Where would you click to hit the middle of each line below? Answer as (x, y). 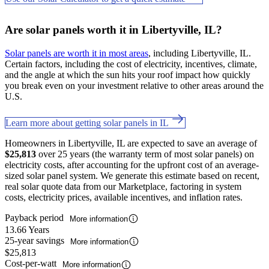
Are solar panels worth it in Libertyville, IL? (113, 30)
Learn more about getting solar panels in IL (88, 122)
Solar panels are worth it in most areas (77, 53)
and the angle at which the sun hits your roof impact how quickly (128, 74)
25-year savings (36, 241)
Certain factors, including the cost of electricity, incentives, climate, (131, 64)
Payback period (35, 217)
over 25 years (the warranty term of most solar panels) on (145, 154)
